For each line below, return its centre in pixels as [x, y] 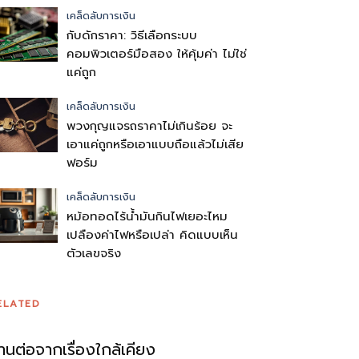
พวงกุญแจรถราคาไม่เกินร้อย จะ [149, 126]
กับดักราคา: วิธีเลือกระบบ [132, 35]
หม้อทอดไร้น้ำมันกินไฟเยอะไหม [147, 216]
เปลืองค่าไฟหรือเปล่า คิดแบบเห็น [152, 235]
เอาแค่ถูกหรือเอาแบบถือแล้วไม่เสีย [155, 144]
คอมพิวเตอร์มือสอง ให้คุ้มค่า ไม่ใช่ [157, 54]
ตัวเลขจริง [94, 253]
